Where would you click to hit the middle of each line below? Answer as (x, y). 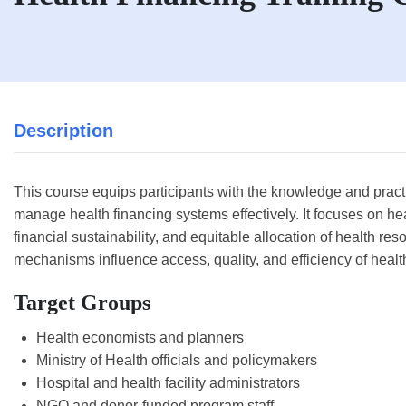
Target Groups (82, 303)
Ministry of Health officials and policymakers (177, 360)
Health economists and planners (140, 338)
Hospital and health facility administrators (168, 383)
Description (63, 130)
